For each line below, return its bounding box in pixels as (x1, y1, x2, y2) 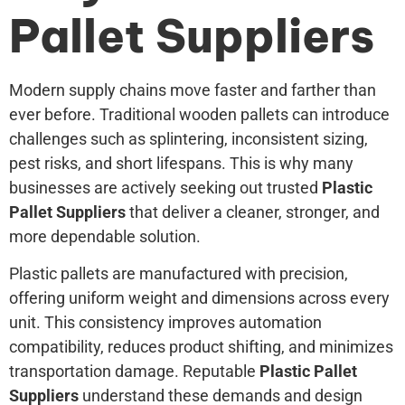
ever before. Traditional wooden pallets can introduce (9, 104, 390, 124)
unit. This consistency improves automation (9, 312, 322, 332)
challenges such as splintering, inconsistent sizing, (9, 128, 368, 148)
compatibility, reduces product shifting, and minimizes (9, 336, 393, 356)
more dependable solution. (9, 226, 201, 246)
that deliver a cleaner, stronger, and (126, 202, 380, 221)
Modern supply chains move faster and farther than (9, 80, 376, 99)
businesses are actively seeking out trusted (9, 177, 322, 197)
